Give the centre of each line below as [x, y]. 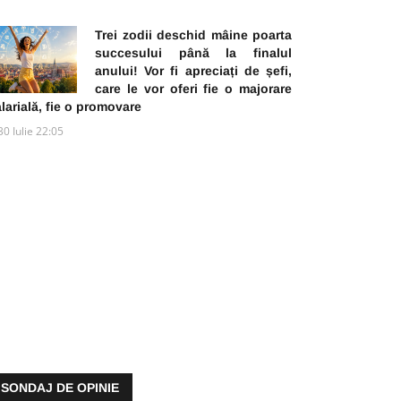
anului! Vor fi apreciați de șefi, [193, 70]
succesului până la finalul [193, 52]
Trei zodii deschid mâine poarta [193, 34]
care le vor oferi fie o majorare [193, 88]
